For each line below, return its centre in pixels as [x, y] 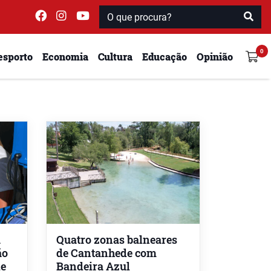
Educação [165, 56]
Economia [65, 56]
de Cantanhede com [106, 253]
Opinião [215, 56]
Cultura [115, 56]
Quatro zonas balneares [117, 240]
